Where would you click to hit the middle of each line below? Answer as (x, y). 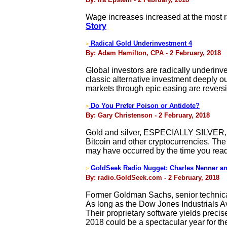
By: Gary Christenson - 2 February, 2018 (148, 115)
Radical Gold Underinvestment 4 (140, 43)
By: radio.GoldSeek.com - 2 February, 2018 (153, 178)
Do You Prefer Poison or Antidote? (145, 106)
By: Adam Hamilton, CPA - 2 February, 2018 (153, 53)
